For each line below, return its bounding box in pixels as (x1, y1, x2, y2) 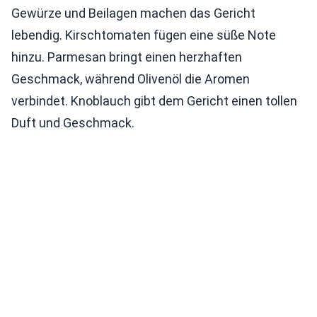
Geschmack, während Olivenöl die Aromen (11, 71, 250, 87)
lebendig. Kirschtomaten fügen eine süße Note (11, 28, 276, 43)
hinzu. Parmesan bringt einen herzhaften (11, 50, 242, 65)
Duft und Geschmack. (11, 115, 134, 131)
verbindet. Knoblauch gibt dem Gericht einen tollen (11, 93, 297, 109)
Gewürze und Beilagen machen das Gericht (11, 6, 255, 21)
